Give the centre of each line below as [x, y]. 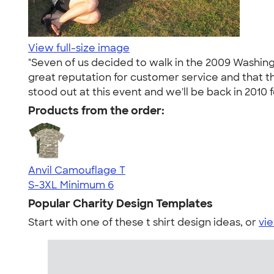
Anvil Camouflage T [77, 170]
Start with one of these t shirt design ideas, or [143, 222]
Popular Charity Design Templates [120, 204]
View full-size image [79, 48]
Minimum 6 [87, 185]
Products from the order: [96, 111]
